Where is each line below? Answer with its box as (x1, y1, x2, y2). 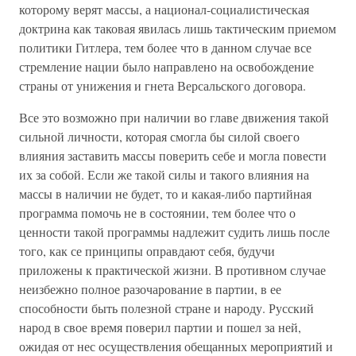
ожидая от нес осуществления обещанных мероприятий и (19, 338, 333, 354)
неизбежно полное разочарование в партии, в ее (19, 281, 281, 297)
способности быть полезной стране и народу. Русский (19, 300, 314, 316)
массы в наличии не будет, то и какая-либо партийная (19, 185, 311, 202)
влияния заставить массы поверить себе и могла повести (19, 147, 327, 164)
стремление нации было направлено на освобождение (19, 58, 314, 75)
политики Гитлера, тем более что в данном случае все (19, 39, 311, 56)
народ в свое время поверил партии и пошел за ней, (19, 319, 301, 335)
